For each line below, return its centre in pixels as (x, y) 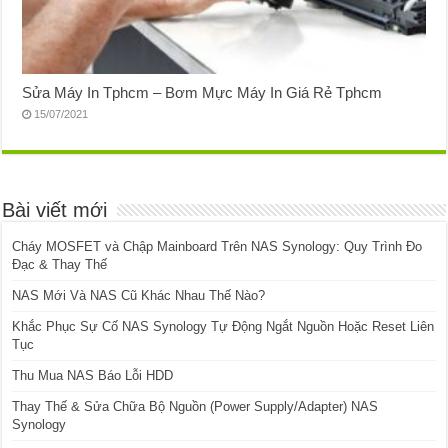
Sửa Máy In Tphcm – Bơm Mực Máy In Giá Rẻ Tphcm (202, 92)
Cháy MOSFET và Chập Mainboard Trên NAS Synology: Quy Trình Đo (217, 246)
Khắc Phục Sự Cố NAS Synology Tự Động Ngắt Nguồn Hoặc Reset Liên (223, 326)
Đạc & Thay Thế (60, 264)
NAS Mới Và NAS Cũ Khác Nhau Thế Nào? (139, 295)
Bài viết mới (55, 209)
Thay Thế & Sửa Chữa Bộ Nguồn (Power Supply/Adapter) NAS (195, 406)
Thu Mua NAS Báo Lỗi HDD (93, 375)
